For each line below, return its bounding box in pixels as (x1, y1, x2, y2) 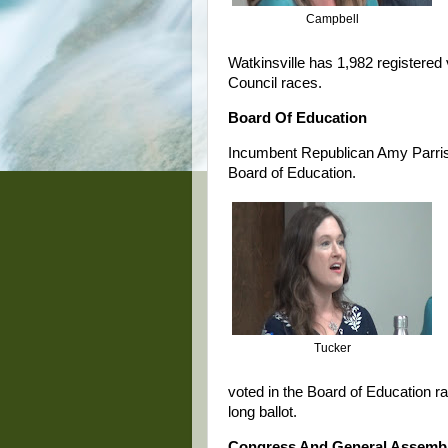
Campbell (305, 11, 359, 26)
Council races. (228, 75, 322, 92)
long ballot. (228, 404, 297, 421)
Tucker (313, 340, 351, 355)
